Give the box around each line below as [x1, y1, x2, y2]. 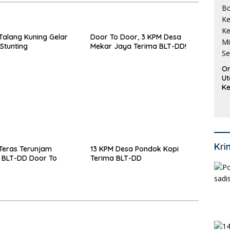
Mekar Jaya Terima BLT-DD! [90, 42, 186, 51]
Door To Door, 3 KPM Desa [90, 32, 181, 42]
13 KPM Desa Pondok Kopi [90, 144, 179, 154]
